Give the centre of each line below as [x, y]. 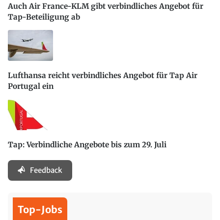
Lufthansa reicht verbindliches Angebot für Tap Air [103, 76]
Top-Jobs [40, 209]
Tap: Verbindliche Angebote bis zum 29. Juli [87, 145]
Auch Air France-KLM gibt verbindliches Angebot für [106, 6]
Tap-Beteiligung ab [44, 17]
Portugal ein [31, 86]
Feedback [46, 170]
